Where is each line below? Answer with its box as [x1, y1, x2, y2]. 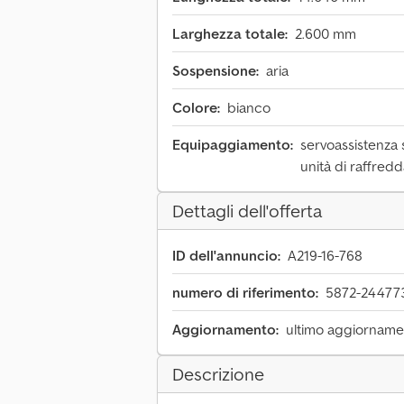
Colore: [172, 98, 220, 117]
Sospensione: [172, 61, 259, 80]
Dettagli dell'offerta [172, 199, 322, 224]
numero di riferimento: [172, 283, 318, 302]
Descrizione [172, 363, 264, 387]
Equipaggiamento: [172, 135, 293, 154]
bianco [227, 98, 271, 117]
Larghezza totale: [172, 24, 288, 43]
